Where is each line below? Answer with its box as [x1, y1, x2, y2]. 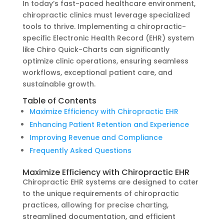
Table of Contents [22, 95, 96, 107]
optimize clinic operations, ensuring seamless [22, 56, 188, 66]
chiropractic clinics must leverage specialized [22, 10, 190, 20]
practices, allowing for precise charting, [22, 200, 168, 210]
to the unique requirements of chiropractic [22, 188, 179, 199]
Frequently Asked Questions [29, 145, 131, 156]
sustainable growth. [22, 79, 95, 89]
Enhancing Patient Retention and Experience [29, 119, 189, 130]
